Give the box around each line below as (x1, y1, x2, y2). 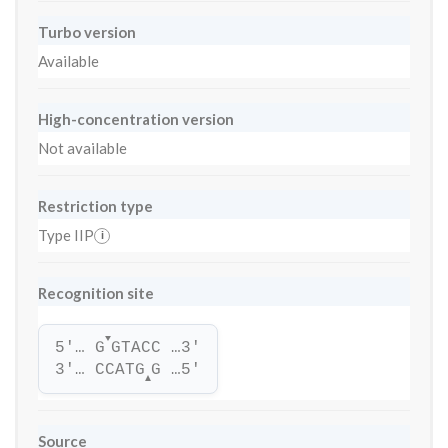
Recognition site (38, 284, 154, 302)
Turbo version (38, 23, 136, 41)
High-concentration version (38, 110, 234, 128)
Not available (38, 139, 127, 157)
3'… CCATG (55, 361, 145, 379)
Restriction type (38, 197, 153, 215)
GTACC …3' (111, 339, 201, 357)
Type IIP (38, 226, 94, 244)
